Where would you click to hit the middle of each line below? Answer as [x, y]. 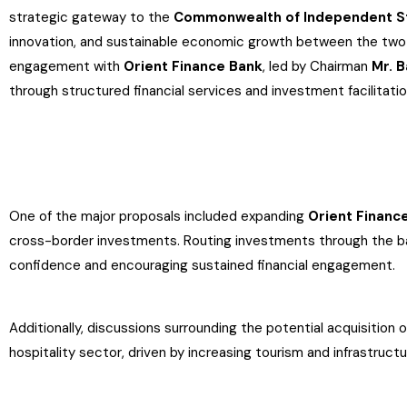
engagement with [66, 66]
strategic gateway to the [91, 17]
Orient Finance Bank [193, 66]
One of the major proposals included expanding [159, 216]
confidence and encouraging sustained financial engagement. [202, 265]
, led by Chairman [317, 66]
